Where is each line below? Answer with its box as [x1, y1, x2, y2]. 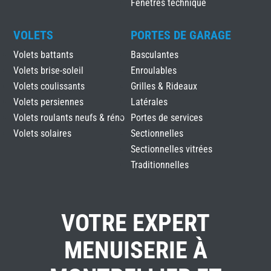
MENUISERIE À [64, 235, 207, 264]
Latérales [130, 96, 168, 108]
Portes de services [130, 111, 203, 123]
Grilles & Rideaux [130, 80, 197, 92]
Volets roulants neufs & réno [13, 111, 125, 123]
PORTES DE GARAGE [130, 27, 231, 42]
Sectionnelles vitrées [130, 143, 212, 155]
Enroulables [130, 64, 177, 76]
